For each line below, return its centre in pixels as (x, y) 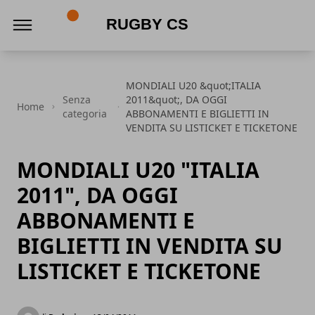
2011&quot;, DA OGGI (176, 99)
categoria (85, 114)
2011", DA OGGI (97, 195)
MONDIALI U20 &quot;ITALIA (193, 85)
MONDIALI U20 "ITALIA (138, 170)
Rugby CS (83, 53)
